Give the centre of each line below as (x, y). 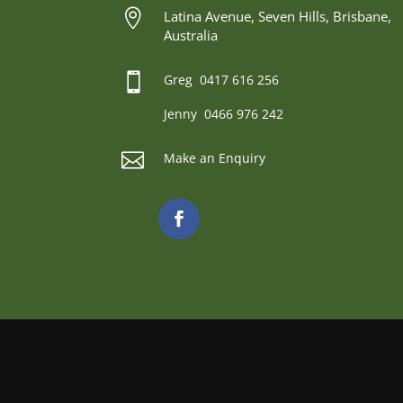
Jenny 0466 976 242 (223, 114)
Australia (190, 35)
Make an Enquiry (214, 157)
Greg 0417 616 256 (221, 80)
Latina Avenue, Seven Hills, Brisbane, (277, 16)
